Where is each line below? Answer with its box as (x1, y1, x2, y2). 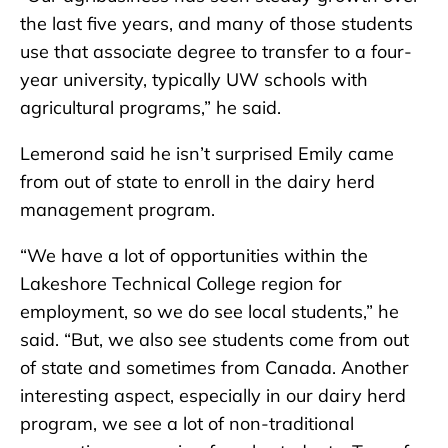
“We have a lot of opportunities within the (20, 244, 368, 268)
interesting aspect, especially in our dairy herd (20, 384, 406, 408)
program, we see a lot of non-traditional (20, 412, 354, 436)
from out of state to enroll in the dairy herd (20, 170, 375, 194)
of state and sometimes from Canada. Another (20, 356, 409, 380)
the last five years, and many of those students (20, 12, 413, 36)
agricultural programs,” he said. (20, 96, 281, 120)
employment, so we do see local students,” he (20, 300, 399, 324)
